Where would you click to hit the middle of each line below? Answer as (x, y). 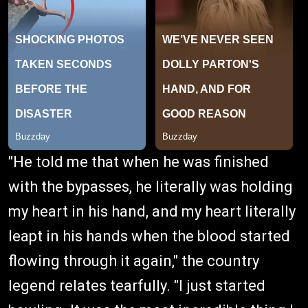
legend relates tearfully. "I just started (137, 286)
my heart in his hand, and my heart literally (152, 212)
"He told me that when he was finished (139, 162)
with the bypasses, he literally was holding (151, 187)
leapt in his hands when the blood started (149, 236)
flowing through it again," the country (134, 261)
